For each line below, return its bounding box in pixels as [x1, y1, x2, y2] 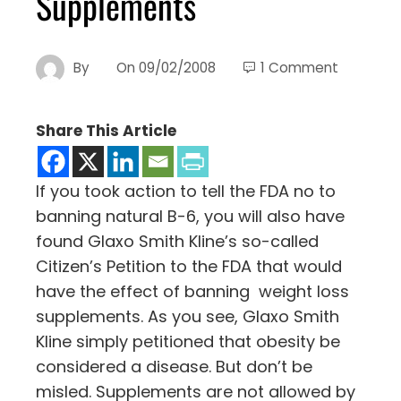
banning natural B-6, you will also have [36, 204, 345, 227]
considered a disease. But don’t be [36, 354, 312, 378]
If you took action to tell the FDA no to [36, 179, 336, 202]
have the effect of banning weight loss [36, 279, 349, 303]
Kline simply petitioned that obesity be [36, 329, 340, 353]
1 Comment [260, 57, 338, 77]
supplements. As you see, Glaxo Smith [36, 304, 339, 328]
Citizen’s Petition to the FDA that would [36, 254, 342, 277]
